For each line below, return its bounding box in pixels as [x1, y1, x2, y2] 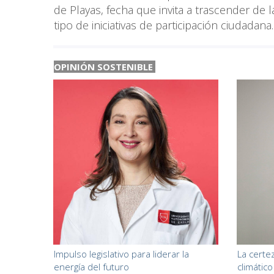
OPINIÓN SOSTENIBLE [54, 60, 155, 73]
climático [237, 260, 273, 273]
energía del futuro [54, 260, 129, 273]
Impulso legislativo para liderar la [54, 247, 189, 260]
